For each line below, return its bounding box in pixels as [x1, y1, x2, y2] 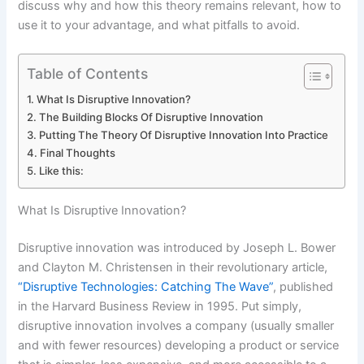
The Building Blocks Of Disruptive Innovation [39, 110, 264, 124]
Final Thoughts [40, 146, 116, 160]
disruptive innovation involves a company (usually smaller [18, 318, 335, 333]
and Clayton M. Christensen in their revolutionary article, [18, 259, 328, 275]
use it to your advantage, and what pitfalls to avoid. [18, 17, 301, 32]
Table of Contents [27, 64, 149, 82]
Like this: [39, 164, 84, 178]
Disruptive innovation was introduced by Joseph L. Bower [18, 240, 336, 255]
